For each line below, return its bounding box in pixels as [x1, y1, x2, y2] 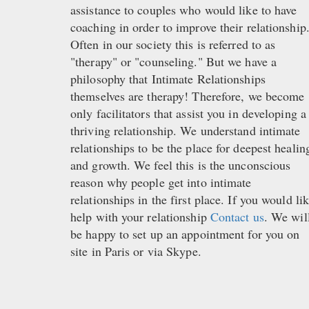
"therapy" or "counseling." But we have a [70, 53, 277, 70]
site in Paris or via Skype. [70, 243, 201, 260]
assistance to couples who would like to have [70, 1, 297, 19]
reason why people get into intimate [70, 174, 252, 191]
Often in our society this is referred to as [70, 36, 276, 53]
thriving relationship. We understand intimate [70, 122, 301, 139]
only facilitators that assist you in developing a [70, 105, 306, 122]
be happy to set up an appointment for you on [70, 226, 300, 243]
